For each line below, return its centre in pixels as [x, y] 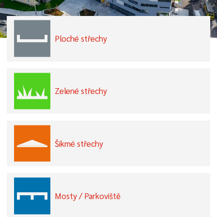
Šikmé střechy [79, 143]
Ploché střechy [81, 39]
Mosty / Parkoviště [88, 195]
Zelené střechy [81, 91]
